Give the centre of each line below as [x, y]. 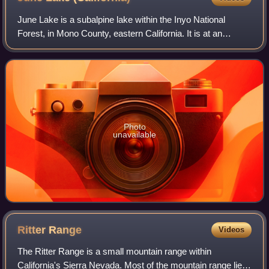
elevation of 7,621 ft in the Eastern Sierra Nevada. [114, 47]
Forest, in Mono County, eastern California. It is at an [120, 33]
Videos [231, 229]
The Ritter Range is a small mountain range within [115, 251]
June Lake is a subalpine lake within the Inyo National [122, 19]
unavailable [134, 134]
